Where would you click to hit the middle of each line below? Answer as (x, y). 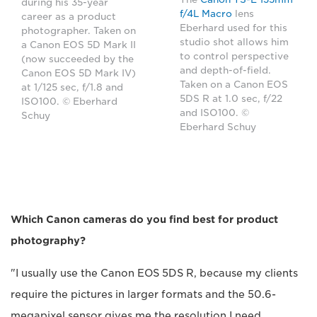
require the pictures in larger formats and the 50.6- (143, 294)
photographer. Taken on (79, 30)
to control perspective (234, 56)
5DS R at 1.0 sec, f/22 (231, 98)
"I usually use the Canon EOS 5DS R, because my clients (154, 273)
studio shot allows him (234, 42)
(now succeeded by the (77, 59)
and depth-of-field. (225, 70)
